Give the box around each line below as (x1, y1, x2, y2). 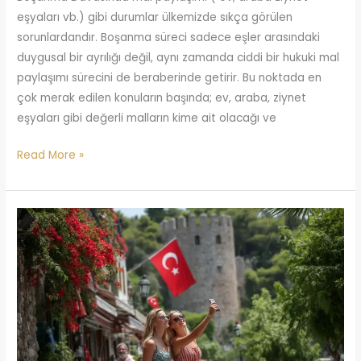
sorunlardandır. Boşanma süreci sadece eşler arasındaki (17, 30, 321, 46)
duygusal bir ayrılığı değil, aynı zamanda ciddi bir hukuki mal (17, 50, 340, 66)
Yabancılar (16, 209, 74, 225)
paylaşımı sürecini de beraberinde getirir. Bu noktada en (17, 70, 322, 86)
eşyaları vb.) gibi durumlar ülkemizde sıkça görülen (17, 10, 293, 26)
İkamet (16, 289, 55, 305)
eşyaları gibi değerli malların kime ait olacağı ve (17, 110, 277, 127)
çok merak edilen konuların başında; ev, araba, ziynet (17, 90, 307, 106)
